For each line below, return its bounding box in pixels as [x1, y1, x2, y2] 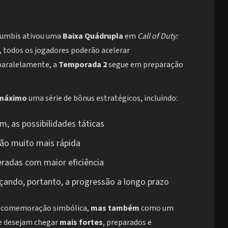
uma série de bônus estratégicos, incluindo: [27, 92, 178, 104]
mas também [91, 202, 139, 214]
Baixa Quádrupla [63, 30, 123, 42]
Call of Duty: [137, 30, 178, 42]
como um [139, 202, 174, 214]
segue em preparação [107, 59, 183, 70]
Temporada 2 [59, 59, 107, 70]
